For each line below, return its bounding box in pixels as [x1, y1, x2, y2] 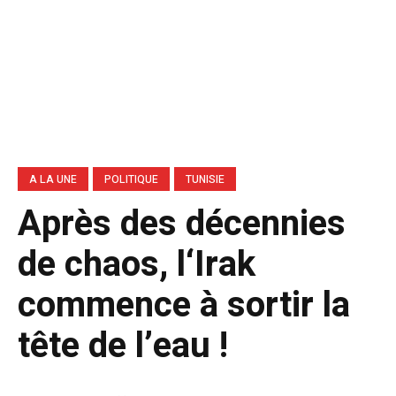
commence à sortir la [18, 278, 350, 331]
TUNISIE [186, 171, 225, 187]
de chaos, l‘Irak [18, 238, 255, 291]
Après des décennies [18, 197, 346, 250]
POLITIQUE [104, 171, 158, 187]
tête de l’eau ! [18, 319, 228, 372]
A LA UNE [29, 171, 77, 187]
